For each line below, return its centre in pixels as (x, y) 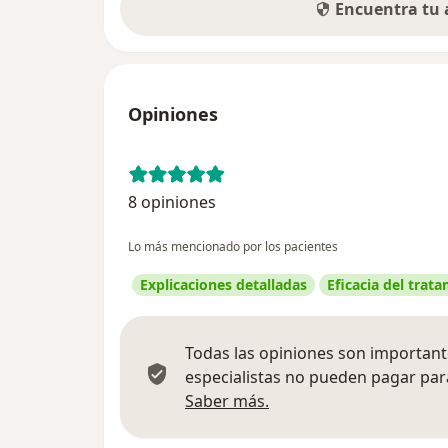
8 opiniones (172, 202)
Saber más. (227, 401)
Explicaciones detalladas (223, 285)
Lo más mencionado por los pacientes (233, 247)
